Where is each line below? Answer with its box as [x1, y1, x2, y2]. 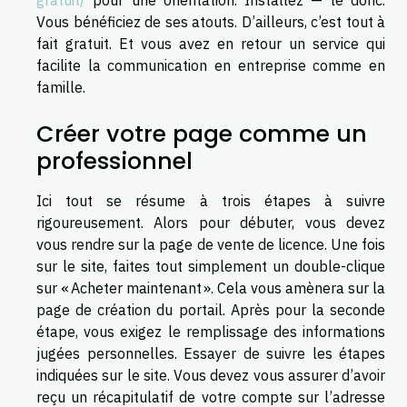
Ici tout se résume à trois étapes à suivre [36, 191, 385, 210]
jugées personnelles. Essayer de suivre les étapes [36, 343, 385, 362]
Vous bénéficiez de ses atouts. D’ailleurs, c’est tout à [36, 12, 385, 31]
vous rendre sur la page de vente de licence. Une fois [36, 234, 385, 253]
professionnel [36, 144, 193, 177]
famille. [36, 77, 85, 96]
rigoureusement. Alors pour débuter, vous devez [36, 213, 385, 232]
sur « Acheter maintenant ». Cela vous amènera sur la [36, 278, 385, 297]
